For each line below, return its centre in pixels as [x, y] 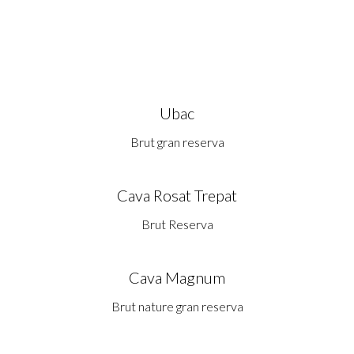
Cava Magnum [177, 278]
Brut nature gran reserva [177, 307]
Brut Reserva [177, 224]
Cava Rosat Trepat [177, 196]
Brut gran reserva [177, 142]
